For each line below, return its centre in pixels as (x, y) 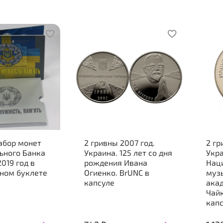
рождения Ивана (115, 163)
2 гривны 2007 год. (119, 143)
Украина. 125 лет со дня (128, 153)
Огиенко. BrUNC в (116, 173)
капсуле (99, 183)
